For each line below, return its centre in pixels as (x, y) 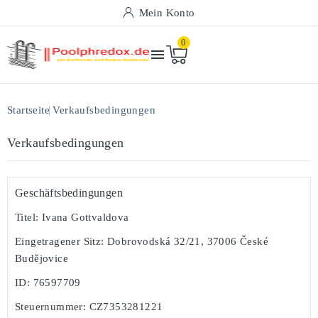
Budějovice (42, 258)
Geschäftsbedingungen (69, 193)
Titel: (27, 217)
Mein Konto (167, 13)
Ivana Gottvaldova (84, 217)
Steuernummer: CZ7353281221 (89, 307)
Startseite (28, 110)
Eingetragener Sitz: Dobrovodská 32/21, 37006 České (142, 241)
